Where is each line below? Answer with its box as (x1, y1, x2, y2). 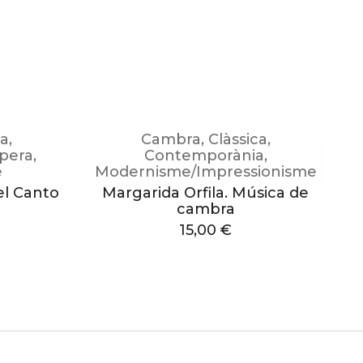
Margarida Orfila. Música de (102, 184, 310, 202)
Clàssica (207, 130, 267, 148)
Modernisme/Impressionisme (94, 163, 317, 181)
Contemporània (143, 147, 264, 164)
